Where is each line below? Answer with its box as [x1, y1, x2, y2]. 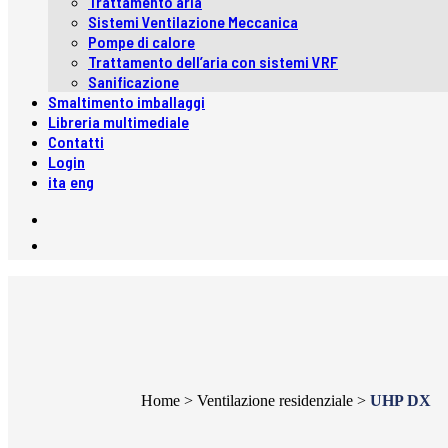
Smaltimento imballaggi [48, 92, 205, 112]
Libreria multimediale [48, 112, 189, 132]
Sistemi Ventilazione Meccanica [88, 12, 298, 32]
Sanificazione [88, 72, 179, 92]
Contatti [48, 132, 104, 152]
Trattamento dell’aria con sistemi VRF [88, 52, 338, 72]
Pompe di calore [88, 32, 195, 52]
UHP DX [369, 392, 431, 410]
